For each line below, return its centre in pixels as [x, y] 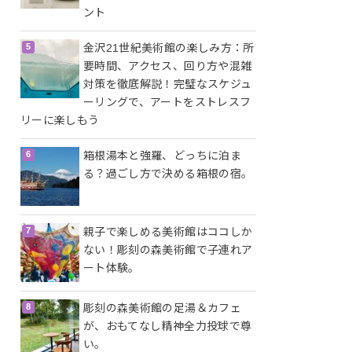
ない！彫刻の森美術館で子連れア [168, 250]
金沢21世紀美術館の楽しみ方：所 [169, 48]
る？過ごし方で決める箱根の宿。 [168, 174]
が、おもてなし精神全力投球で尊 [168, 326]
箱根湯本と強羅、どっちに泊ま [162, 156]
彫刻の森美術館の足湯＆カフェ [162, 308]
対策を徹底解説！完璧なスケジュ [168, 84]
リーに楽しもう [60, 121]
